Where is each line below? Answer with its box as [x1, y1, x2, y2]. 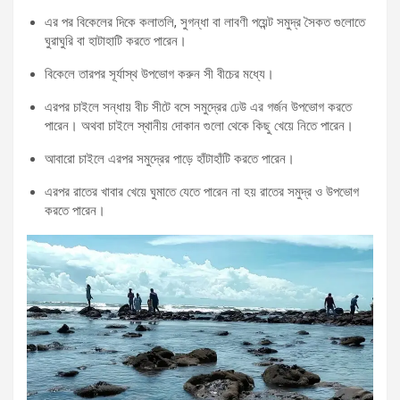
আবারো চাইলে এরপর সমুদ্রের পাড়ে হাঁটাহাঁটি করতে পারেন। [45, 150, 295, 167]
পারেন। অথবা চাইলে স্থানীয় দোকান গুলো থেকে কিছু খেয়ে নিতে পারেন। [45, 117, 354, 134]
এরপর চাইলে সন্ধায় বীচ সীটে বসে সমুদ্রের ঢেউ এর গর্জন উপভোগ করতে [45, 98, 352, 115]
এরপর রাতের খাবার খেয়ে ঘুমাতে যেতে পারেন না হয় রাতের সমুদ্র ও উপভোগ [45, 183, 359, 200]
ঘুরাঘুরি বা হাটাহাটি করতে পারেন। [45, 32, 187, 49]
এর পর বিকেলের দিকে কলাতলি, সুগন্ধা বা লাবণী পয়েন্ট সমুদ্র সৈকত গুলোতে [45, 13, 365, 30]
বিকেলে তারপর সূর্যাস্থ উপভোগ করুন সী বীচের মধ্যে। [45, 65, 274, 82]
